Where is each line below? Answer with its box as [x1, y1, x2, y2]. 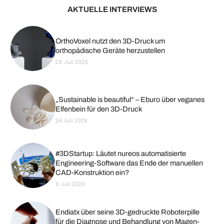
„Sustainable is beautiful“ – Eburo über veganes [55, 95, 204, 104]
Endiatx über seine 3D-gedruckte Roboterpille [55, 207, 199, 216]
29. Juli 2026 [55, 58, 88, 66]
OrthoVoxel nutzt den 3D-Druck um [55, 37, 165, 45]
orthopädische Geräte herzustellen [55, 46, 165, 55]
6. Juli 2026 [55, 180, 85, 188]
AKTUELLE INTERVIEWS [67, 4, 157, 13]
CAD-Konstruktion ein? [55, 168, 129, 176]
